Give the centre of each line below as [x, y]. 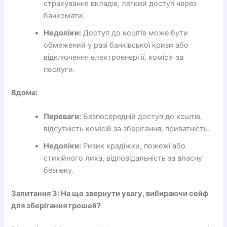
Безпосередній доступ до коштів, [142, 116]
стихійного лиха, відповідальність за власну [123, 158]
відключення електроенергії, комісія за [114, 57]
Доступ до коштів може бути [135, 33]
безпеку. [59, 170]
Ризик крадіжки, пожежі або [134, 146]
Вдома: [25, 92]
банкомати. [64, 15]
